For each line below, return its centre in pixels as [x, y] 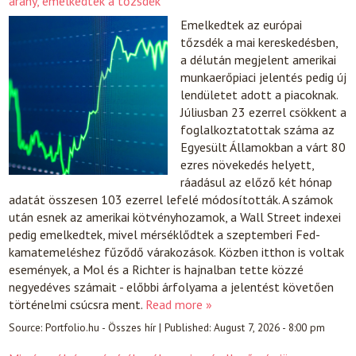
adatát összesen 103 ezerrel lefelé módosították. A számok [171, 199]
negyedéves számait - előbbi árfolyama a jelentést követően [172, 287]
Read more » [179, 304]
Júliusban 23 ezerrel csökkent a [264, 112]
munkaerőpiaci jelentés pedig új [264, 77]
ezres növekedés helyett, [248, 164]
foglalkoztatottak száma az [258, 130]
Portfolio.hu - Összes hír [101, 327]
